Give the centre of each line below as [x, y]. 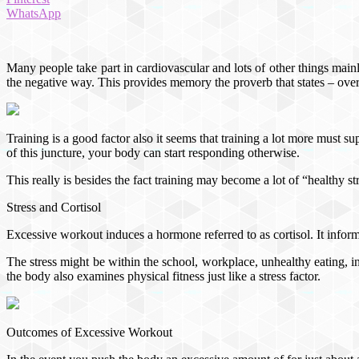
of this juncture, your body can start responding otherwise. [153, 152]
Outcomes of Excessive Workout [89, 332]
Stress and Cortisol [54, 207]
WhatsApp [34, 13]
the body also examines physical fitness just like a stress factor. [163, 276]
